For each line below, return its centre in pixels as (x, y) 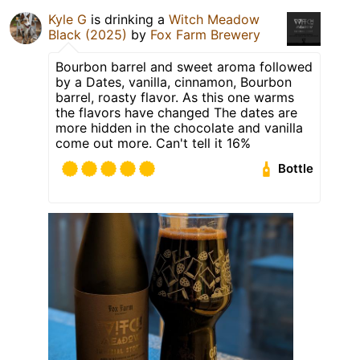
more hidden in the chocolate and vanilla (179, 127)
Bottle (296, 169)
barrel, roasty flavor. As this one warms (175, 97)
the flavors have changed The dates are (176, 112)
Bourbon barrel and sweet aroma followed (184, 66)
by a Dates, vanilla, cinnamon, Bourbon (174, 82)
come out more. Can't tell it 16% (153, 143)
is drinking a (128, 19)
